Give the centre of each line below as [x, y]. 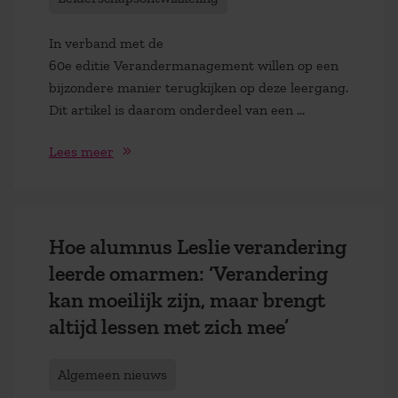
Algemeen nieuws [112, 375]
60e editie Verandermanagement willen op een [194, 65]
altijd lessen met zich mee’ [169, 326]
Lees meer [81, 151]
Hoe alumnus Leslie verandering [198, 246]
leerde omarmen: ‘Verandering [188, 273]
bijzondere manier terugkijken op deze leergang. [199, 88]
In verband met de [106, 43]
